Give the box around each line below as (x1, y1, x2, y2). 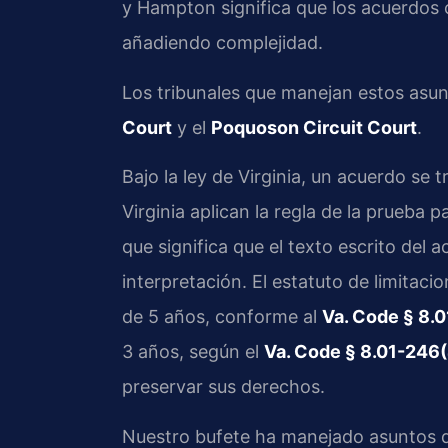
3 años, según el (122, 341, 264, 363)
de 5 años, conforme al (122, 306, 322, 328)
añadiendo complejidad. (122, 32, 323, 54)
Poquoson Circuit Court (211, 116, 417, 138)
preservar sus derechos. (122, 376, 325, 398)
